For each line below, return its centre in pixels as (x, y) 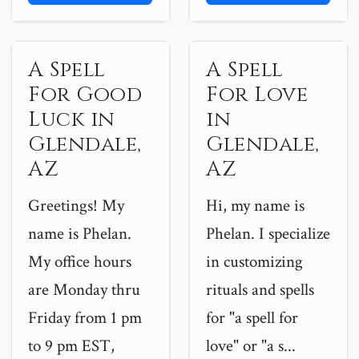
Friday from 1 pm (85, 318)
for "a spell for (252, 318)
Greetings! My (76, 206)
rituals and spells (260, 290)
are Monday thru (84, 290)
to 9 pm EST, (71, 346)
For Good (85, 95)
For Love (257, 95)
